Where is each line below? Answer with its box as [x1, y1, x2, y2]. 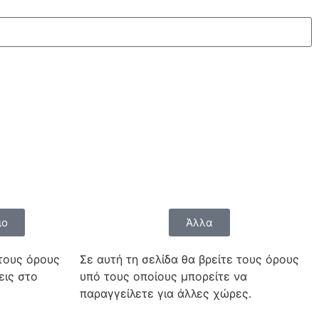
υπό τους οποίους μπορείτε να [80, 269, 247, 284]
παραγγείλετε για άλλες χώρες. [80, 286, 251, 301]
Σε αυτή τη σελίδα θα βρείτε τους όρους [80, 252, 299, 267]
